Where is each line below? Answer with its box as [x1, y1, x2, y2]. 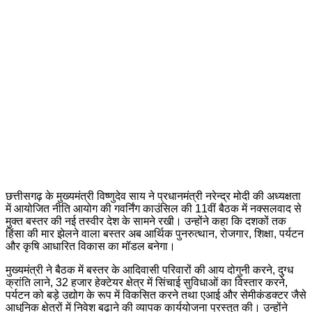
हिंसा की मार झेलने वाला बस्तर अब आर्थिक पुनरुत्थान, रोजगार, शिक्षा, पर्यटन [6, 228, 304, 240]
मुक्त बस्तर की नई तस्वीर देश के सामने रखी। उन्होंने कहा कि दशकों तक [6, 215, 286, 228]
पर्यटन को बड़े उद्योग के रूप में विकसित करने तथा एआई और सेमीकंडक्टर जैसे [6, 289, 306, 302]
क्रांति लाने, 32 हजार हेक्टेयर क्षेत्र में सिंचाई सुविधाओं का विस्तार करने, [6, 276, 288, 289]
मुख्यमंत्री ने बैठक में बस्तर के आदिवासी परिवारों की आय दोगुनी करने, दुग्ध [6, 264, 293, 276]
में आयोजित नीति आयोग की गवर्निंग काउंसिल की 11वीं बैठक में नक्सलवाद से [6, 203, 302, 215]
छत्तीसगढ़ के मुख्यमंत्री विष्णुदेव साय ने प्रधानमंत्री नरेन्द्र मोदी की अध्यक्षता [6, 190, 301, 203]
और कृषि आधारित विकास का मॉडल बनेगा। [6, 240, 175, 253]
